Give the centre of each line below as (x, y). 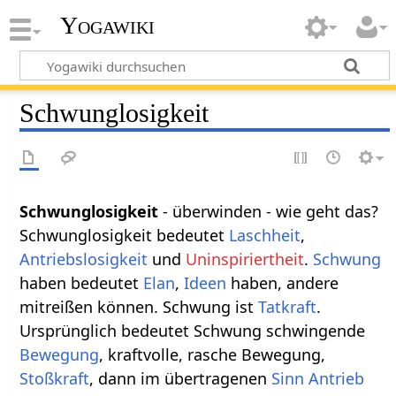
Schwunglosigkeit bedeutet (125, 235)
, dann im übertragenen (181, 378)
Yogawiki (107, 26)
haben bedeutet (82, 282)
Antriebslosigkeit (84, 259)
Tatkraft (288, 306)
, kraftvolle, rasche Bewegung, (213, 354)
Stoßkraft (55, 378)
